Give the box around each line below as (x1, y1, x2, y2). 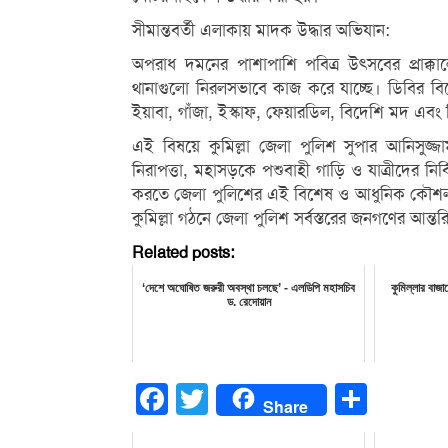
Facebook (168, 389, 239, 410)
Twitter (208, 389, 256, 410)
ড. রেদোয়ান (226, 295, 271, 309)
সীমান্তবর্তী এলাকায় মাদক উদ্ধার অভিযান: (132, 20, 390, 41)
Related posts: (132, 243, 234, 263)
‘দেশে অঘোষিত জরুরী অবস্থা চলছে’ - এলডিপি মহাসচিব (142, 281, 356, 295)
